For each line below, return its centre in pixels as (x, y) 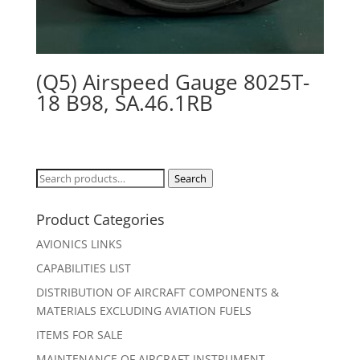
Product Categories (100, 219)
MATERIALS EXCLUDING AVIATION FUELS (143, 310)
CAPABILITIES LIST (83, 268)
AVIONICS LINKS (79, 243)
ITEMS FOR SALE (79, 334)
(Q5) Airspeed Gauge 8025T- (172, 82)
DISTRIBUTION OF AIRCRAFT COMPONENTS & (157, 292)
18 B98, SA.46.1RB (124, 103)
